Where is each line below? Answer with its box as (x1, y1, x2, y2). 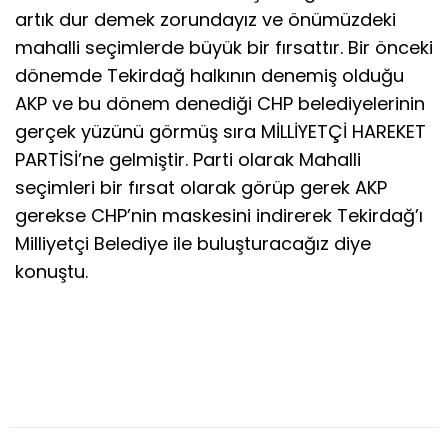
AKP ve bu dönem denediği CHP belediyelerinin (15, 90, 425, 116)
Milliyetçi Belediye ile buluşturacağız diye (15, 230, 371, 256)
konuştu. (15, 258, 88, 284)
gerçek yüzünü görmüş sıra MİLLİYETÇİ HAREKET (15, 118, 426, 144)
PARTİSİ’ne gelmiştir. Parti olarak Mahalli (15, 146, 361, 172)
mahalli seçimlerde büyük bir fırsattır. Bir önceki (15, 34, 433, 60)
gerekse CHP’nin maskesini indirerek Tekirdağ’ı (15, 202, 423, 228)
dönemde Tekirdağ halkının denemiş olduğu (15, 62, 404, 88)
